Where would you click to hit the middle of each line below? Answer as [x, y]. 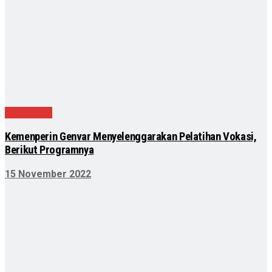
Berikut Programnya [49, 150]
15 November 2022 [48, 174]
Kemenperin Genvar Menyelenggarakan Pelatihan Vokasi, [131, 137]
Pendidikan [29, 113]
